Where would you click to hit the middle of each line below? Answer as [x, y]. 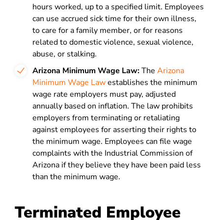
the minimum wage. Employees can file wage [112, 141]
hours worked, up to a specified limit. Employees [118, 7]
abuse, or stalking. [65, 54]
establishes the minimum [151, 82]
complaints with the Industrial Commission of [112, 153]
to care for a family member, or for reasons [108, 30]
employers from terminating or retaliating [106, 118]
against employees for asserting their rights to [114, 130]
